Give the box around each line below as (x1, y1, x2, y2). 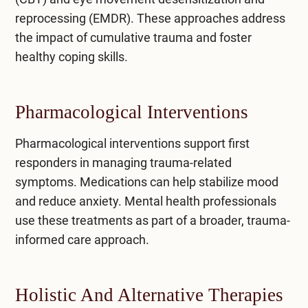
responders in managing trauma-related (14, 155, 232, 170)
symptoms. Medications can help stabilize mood (14, 174, 278, 189)
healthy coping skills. (14, 49, 128, 64)
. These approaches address (130, 10, 285, 25)
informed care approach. (14, 232, 149, 247)
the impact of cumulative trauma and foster (14, 30, 252, 45)
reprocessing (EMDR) (14, 10, 131, 25)
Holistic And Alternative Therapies (14, 284, 283, 305)
